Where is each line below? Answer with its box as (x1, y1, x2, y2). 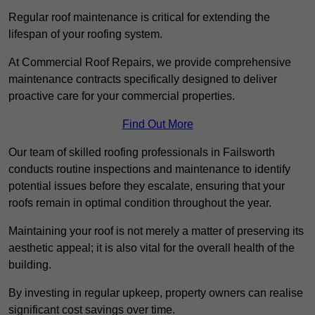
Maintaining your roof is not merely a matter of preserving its (8, 225, 304, 238)
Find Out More (122, 118, 193, 131)
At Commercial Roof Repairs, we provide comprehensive (8, 56, 291, 69)
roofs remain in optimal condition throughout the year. (8, 197, 271, 210)
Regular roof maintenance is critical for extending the (8, 11, 270, 24)
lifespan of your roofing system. (8, 28, 162, 41)
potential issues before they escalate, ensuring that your (8, 180, 285, 193)
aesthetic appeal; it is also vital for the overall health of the (8, 242, 295, 255)
